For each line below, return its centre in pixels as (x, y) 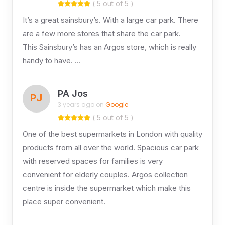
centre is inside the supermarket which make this (106, 188)
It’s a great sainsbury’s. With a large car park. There (110, 20)
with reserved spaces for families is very (92, 161)
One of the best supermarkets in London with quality (112, 134)
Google (117, 105)
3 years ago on (81, 105)
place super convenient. (64, 201)
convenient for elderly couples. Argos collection (105, 174)
